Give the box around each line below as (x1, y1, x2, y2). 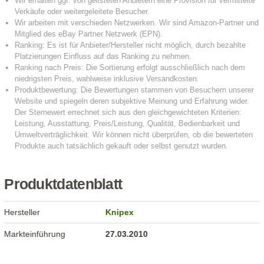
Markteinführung (4, 229, 66, 239)
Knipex (105, 207, 134, 217)
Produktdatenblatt (4, 176, 123, 193)
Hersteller (4, 207, 41, 217)
